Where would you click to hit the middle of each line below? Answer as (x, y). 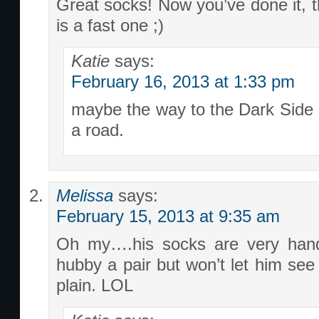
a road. (98, 130)
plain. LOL (95, 286)
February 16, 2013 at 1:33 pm (183, 82)
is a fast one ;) (110, 26)
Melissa (85, 196)
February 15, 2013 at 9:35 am (168, 216)
